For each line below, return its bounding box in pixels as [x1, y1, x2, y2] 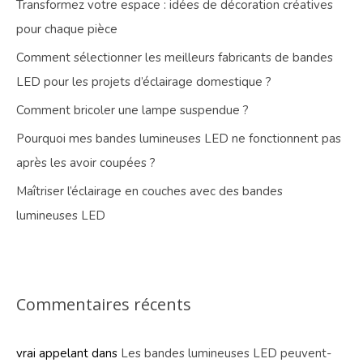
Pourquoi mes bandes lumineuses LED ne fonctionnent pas [16, 130, 341, 147]
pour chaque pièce [16, 21, 117, 38]
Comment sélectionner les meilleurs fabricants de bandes [16, 49, 333, 66]
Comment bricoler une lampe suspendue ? [16, 102, 249, 119]
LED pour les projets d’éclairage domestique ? [16, 74, 271, 91]
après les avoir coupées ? [16, 155, 156, 172]
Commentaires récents [16, 293, 191, 316]
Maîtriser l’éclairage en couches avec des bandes [16, 183, 283, 200]
